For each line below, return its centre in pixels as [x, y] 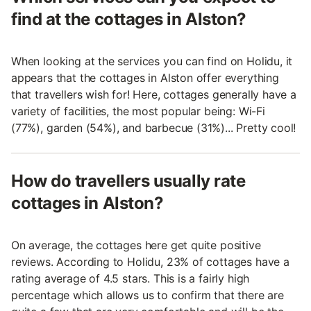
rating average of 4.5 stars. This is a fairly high [131, 279]
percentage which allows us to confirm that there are [148, 295]
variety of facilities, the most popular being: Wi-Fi [138, 111]
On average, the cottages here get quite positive [136, 245]
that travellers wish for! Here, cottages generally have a [154, 95]
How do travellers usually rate [128, 181]
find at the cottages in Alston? [129, 19]
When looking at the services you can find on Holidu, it [152, 61]
